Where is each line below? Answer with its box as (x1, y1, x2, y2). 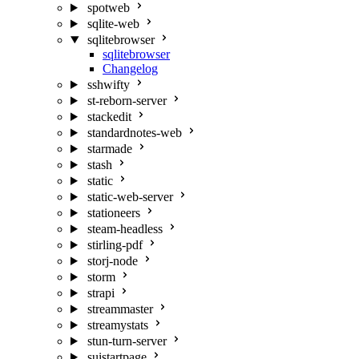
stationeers (87, 206, 140, 220)
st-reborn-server (87, 94, 167, 107)
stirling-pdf (87, 238, 143, 252)
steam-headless (87, 222, 163, 236)
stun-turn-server (87, 334, 167, 348)
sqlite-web (87, 17, 139, 30)
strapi (87, 286, 115, 300)
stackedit (87, 110, 131, 123)
